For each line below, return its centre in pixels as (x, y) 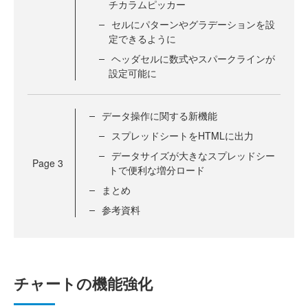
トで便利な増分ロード (157, 170)
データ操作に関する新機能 (159, 116)
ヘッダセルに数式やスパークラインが (193, 59)
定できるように (142, 39)
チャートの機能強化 (83, 284)
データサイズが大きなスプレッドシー (193, 156)
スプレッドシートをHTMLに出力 (183, 136)
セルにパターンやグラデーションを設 (193, 24)
